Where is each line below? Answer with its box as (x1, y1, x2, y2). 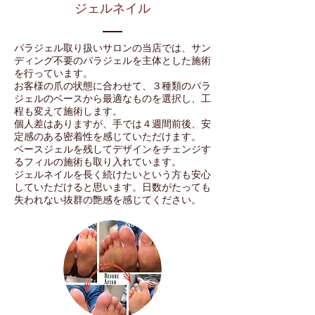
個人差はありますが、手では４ (14, 118, 152, 129)
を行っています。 (14, 67, 93, 79)
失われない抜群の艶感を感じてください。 (14, 194, 201, 205)
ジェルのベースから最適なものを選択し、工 (14, 93, 211, 104)
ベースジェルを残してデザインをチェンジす (14, 143, 211, 155)
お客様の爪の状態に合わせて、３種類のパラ (14, 80, 211, 91)
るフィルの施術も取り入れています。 (14, 156, 181, 167)
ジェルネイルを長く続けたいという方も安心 (14, 169, 211, 180)
